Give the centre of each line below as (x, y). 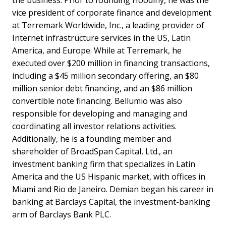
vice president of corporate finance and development (112, 12)
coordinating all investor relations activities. (94, 126)
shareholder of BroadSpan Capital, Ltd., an (92, 151)
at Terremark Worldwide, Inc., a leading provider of (108, 25)
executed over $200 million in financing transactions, (111, 63)
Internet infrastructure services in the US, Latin (101, 38)
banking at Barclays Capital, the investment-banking (111, 202)
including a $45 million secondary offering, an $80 (105, 75)
